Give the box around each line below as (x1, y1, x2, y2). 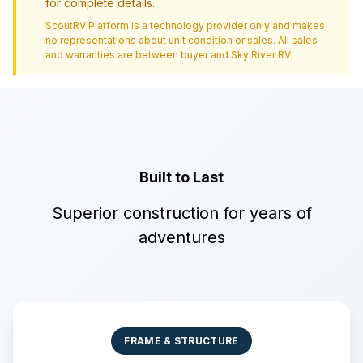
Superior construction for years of (51, 203, 312, 223)
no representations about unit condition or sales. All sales (45, 34, 318, 46)
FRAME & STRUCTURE (124, 335, 239, 347)
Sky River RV (231, 49, 290, 61)
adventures (138, 228, 225, 247)
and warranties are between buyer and (45, 49, 231, 61)
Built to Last (139, 169, 224, 186)
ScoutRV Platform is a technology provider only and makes (45, 19, 325, 32)
